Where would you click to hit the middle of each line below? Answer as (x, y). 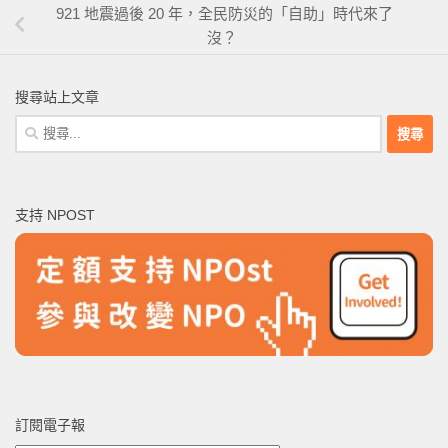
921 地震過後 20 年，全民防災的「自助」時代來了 (224, 13)
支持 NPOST (55, 215)
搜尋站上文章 (57, 97)
